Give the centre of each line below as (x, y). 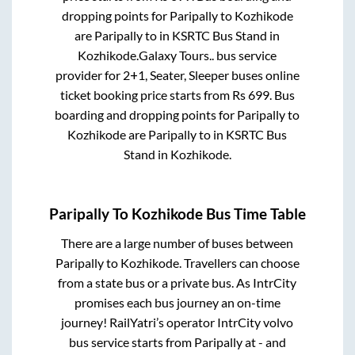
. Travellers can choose (239, 263)
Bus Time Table (254, 214)
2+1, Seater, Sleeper (176, 74)
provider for (89, 74)
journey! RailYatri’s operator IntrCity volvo (177, 323)
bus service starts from (131, 342)
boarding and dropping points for (146, 114)
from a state (92, 283)
